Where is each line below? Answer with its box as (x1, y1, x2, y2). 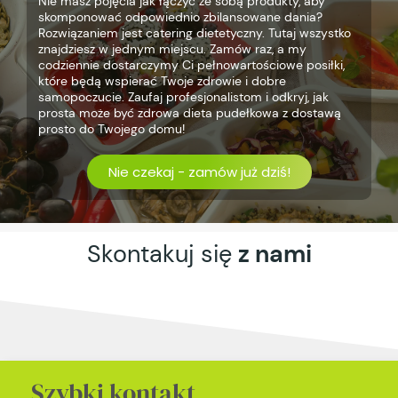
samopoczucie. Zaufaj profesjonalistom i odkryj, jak (37, 89, 329, 106)
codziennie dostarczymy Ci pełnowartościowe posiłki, (37, 57, 345, 74)
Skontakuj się (86, 238, 238, 270)
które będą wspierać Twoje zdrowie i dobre (37, 73, 286, 90)
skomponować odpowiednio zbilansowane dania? (37, 9, 322, 26)
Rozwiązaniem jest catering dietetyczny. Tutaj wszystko (37, 25, 351, 42)
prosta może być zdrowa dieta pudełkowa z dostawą (37, 105, 341, 122)
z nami (237, 238, 312, 270)
